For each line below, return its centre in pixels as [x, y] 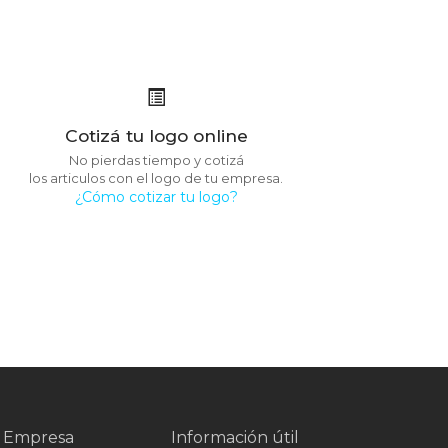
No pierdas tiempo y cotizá [156, 160]
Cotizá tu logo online [156, 135]
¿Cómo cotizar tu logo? [156, 197]
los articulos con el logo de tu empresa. [156, 178]
